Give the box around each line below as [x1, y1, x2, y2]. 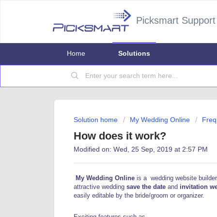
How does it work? [74, 130, 166, 142]
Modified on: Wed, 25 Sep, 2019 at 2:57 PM [74, 145, 208, 153]
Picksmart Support [136, 15, 216, 26]
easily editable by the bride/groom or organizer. [74, 191, 204, 199]
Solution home [74, 116, 120, 124]
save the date [126, 183, 166, 190]
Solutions [118, 49, 150, 57]
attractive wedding [74, 183, 126, 190]
